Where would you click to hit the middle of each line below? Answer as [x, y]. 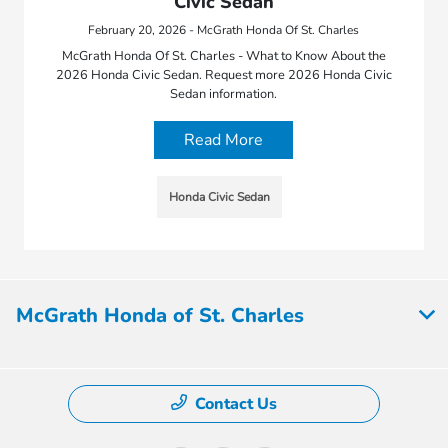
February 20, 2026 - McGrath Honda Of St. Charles [224, 29]
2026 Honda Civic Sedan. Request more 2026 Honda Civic [223, 74]
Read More [224, 139]
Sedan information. [224, 93]
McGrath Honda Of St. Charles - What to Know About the [223, 55]
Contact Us [236, 403]
